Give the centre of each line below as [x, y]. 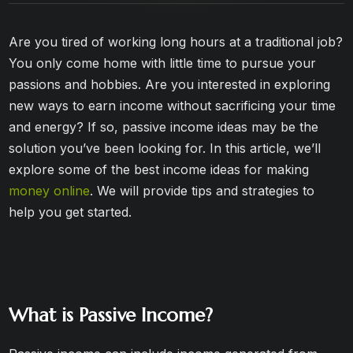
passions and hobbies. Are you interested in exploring [170, 84]
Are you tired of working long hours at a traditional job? [176, 42]
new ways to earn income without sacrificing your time [173, 106]
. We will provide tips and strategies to [203, 191]
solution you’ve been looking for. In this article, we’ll [165, 148]
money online [50, 191]
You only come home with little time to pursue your [163, 63]
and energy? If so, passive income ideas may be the [164, 127]
